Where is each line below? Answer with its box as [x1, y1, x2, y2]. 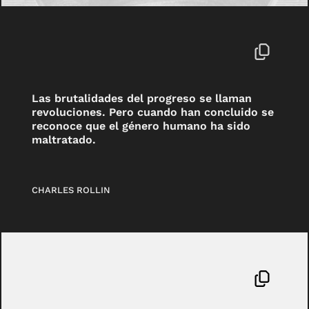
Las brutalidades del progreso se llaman [32, 91, 252, 105]
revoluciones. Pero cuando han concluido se [32, 105, 275, 119]
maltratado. [32, 132, 97, 146]
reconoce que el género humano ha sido [32, 119, 251, 132]
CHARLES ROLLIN [32, 184, 111, 195]
